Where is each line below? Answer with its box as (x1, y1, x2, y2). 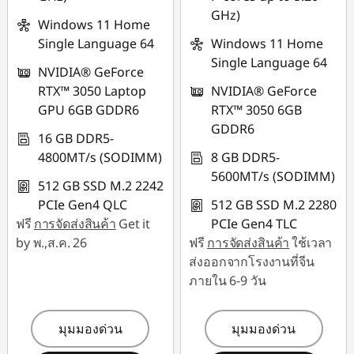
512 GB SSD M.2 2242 (38, 177, 164, 194)
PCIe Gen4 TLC (211, 215, 298, 232)
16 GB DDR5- (38, 130, 114, 147)
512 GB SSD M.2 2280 (211, 196, 337, 213)
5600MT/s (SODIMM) (211, 168, 336, 185)
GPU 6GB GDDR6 (38, 101, 139, 119)
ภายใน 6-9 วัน (189, 272, 266, 289)
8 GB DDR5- (211, 149, 281, 166)
